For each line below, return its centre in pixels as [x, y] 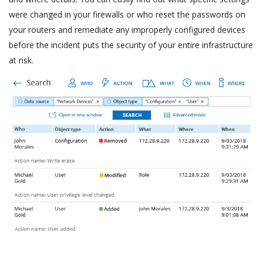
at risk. [21, 60]
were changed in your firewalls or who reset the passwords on [127, 14]
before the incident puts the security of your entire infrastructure [131, 45]
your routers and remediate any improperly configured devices [127, 29]
